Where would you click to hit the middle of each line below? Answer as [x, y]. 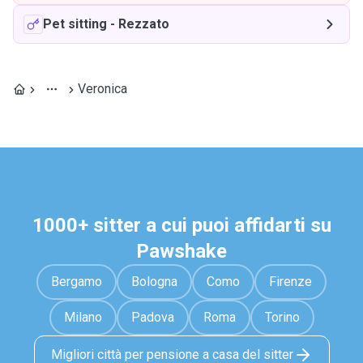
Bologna [154, 282]
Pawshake [181, 251]
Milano [83, 317]
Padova [152, 317]
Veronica [102, 89]
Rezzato [144, 24]
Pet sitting [75, 24]
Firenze [290, 282]
